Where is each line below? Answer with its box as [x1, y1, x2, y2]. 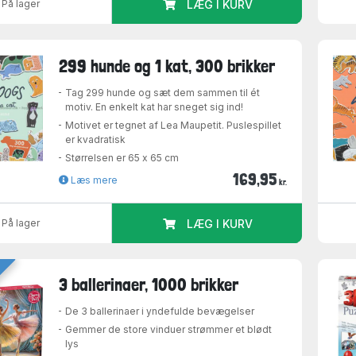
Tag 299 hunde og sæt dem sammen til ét [65, 86, 261, 99]
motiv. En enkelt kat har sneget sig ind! [65, 100, 244, 113]
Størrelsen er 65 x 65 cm [65, 151, 180, 164]
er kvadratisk [65, 133, 126, 145]
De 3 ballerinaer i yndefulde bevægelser [65, 305, 255, 318]
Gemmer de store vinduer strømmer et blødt [65, 323, 273, 336]
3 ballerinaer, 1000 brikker [59, 274, 239, 296]
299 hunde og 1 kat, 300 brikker [59, 55, 276, 76]
